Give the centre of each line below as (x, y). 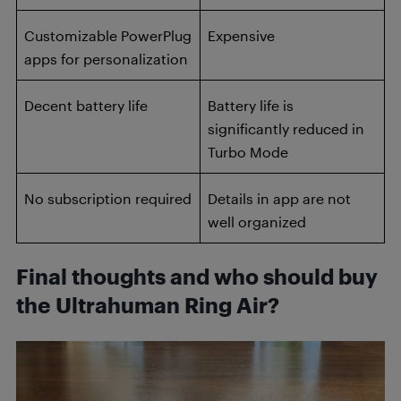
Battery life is (251, 105)
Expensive (241, 35)
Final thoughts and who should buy (197, 276)
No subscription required (108, 198)
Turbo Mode (248, 151)
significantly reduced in (286, 128)
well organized (257, 221)
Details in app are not (279, 198)
